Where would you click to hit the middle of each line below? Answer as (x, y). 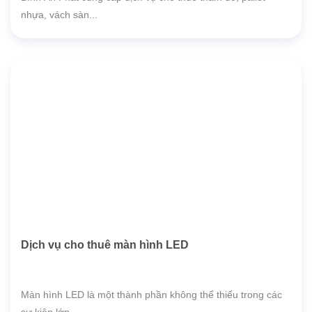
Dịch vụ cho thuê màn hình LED (105, 245)
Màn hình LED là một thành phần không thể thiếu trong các (151, 295)
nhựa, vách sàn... (59, 15)
